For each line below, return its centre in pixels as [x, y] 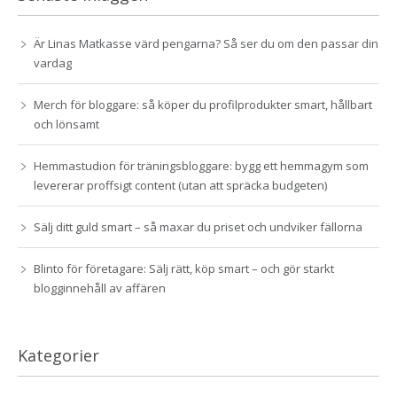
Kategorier [58, 355]
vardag [53, 62]
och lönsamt [66, 124]
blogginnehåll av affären [100, 288]
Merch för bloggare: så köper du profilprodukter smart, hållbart [203, 104]
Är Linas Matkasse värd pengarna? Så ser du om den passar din [206, 43]
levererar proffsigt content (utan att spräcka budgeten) [180, 185]
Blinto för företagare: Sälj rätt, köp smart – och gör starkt [184, 268]
